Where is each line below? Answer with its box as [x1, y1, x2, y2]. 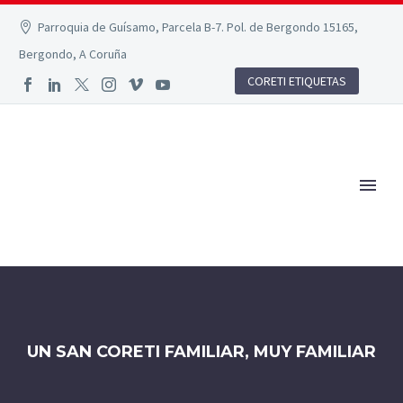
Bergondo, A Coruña [19, 46, 127, 62]
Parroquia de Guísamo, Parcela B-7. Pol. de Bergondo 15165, [38, 19, 359, 35]
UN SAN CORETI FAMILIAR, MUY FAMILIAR [27, 342, 376, 361]
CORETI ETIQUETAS [247, 73, 346, 89]
